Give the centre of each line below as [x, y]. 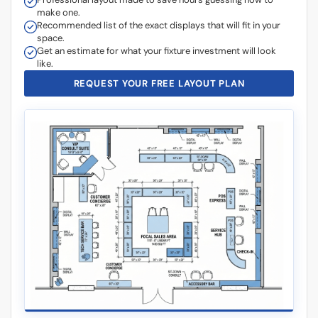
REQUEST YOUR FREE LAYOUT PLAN [159, 65]
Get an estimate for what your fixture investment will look [157, 33]
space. [51, 20]
